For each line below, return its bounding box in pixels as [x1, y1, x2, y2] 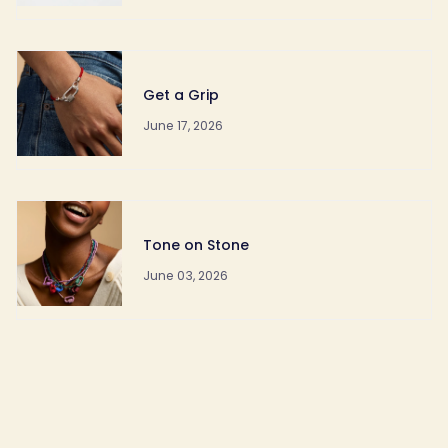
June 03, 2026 [142, 266, 228, 284]
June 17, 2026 [142, 116, 223, 134]
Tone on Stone [142, 234, 249, 255]
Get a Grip [142, 84, 219, 105]
